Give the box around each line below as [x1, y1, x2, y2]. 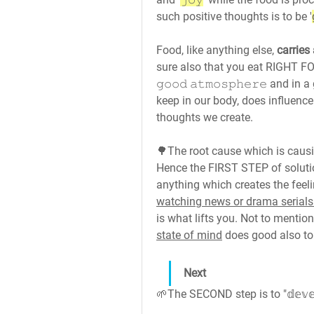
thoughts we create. [156, 111, 253, 124]
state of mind [156, 228, 222, 242]
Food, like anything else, [156, 43, 277, 57]
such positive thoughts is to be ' [156, 10, 312, 23]
